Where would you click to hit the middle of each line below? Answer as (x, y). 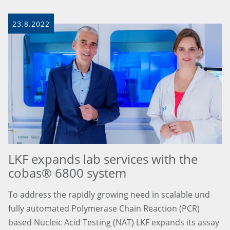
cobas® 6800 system (67, 172)
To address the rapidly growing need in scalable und (109, 194)
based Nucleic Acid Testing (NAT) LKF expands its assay (114, 222)
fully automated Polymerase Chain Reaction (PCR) (104, 208)
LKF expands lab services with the (103, 159)
